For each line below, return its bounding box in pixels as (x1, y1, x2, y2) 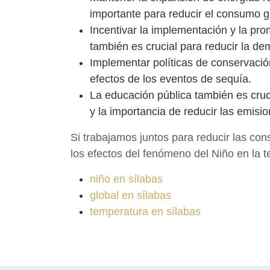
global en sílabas (90, 189, 171, 201)
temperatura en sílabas (90, 205, 201, 218)
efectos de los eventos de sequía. (90, 72, 251, 85)
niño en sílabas (90, 172, 163, 185)
